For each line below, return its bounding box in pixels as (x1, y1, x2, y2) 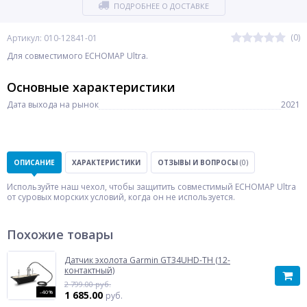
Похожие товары (7, 226, 113, 243)
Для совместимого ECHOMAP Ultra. (7, 50, 148, 62)
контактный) (64, 265, 114, 276)
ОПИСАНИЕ (14, 158, 55, 167)
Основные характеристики (7, 79, 175, 95)
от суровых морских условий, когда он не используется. (7, 191, 235, 203)
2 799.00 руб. (64, 279, 111, 289)
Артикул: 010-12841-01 (7, 32, 97, 44)
